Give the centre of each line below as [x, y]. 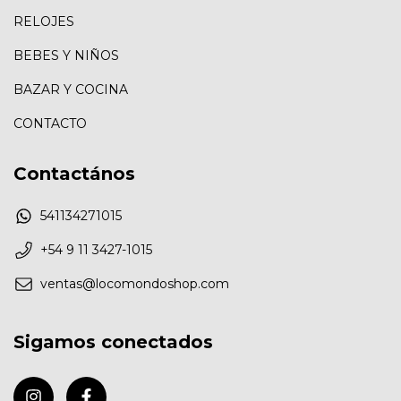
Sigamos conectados [113, 342]
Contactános [74, 173]
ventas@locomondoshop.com [135, 284]
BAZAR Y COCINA [71, 89]
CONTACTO [50, 123]
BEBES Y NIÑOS [66, 55]
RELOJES [44, 21]
